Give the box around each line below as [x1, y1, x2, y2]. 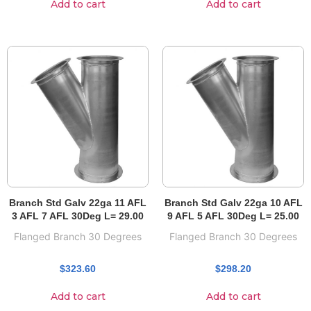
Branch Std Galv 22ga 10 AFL [164, 196, 303, 208]
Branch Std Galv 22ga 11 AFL [9, 196, 146, 208]
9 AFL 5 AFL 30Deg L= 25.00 [167, 210, 299, 221]
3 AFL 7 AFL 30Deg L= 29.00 [12, 210, 144, 221]
